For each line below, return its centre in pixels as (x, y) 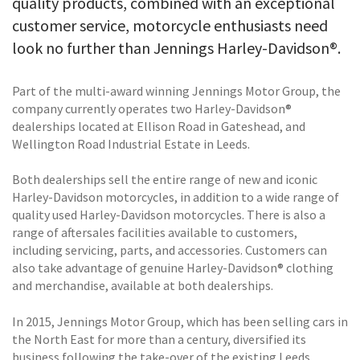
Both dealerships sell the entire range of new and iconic (165, 180)
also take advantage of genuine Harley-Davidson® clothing (173, 268)
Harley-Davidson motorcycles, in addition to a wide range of (176, 197)
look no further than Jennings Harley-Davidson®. (176, 47)
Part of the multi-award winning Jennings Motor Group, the (176, 90)
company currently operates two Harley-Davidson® (152, 108)
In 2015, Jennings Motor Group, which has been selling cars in (180, 321)
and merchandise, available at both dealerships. (143, 286)
